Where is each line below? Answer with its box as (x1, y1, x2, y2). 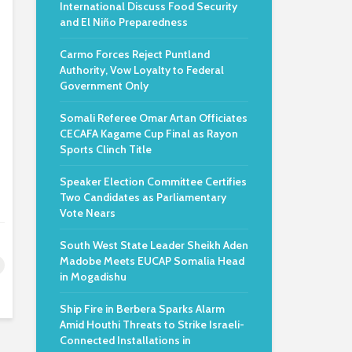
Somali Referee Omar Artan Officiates (60, 111, 247, 125)
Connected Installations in (60, 333, 191, 347)
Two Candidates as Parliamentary (60, 190, 226, 204)
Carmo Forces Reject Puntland (60, 47, 210, 61)
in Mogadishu (60, 269, 126, 284)
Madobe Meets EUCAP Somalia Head (60, 254, 244, 268)
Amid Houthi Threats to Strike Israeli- (60, 317, 244, 332)
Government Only (60, 79, 148, 93)
